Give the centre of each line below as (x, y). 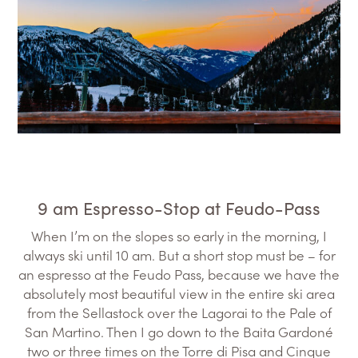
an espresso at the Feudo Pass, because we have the (179, 274)
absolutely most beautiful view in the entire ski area (179, 293)
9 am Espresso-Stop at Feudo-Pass (179, 207)
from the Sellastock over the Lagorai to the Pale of (179, 312)
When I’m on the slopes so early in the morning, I (179, 235)
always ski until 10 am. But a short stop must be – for (179, 255)
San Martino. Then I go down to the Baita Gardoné (179, 331)
